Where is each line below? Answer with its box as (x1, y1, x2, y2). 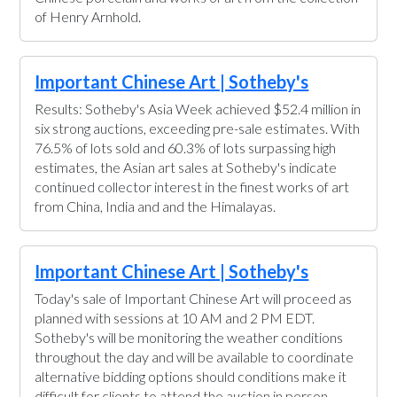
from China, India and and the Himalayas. (35, 198, 276, 214)
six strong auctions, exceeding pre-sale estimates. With (35, 120, 361, 136)
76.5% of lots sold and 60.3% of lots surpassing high (35, 139, 337, 156)
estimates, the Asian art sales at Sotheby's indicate (35, 159, 338, 175)
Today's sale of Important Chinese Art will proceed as (35, 290, 353, 307)
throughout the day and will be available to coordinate (35, 348, 354, 365)
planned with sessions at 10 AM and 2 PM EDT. (35, 309, 315, 326)
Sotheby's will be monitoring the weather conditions (35, 329, 344, 346)
